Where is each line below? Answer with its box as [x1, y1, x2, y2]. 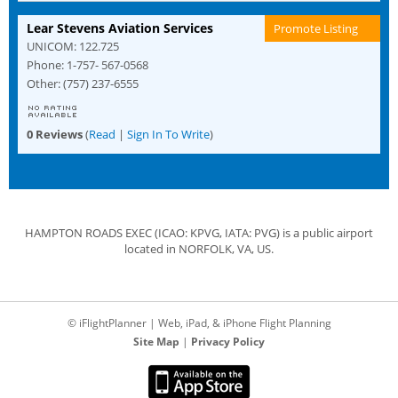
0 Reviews [27, 125, 85, 142]
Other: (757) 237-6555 [27, 75, 139, 92]
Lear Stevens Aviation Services [27, 19, 213, 36]
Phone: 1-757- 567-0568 [27, 56, 148, 73]
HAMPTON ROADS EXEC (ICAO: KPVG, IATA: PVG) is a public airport [25, 224, 373, 241]
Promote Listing [274, 20, 358, 36]
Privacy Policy [191, 333, 265, 349]
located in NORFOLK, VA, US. [124, 240, 274, 257]
